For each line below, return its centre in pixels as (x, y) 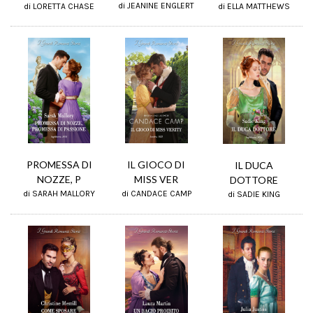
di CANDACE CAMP (156, 194)
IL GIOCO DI (156, 165)
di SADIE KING (254, 194)
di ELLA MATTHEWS (254, 7)
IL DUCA (254, 165)
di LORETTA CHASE (59, 7)
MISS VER (156, 180)
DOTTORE (254, 180)
